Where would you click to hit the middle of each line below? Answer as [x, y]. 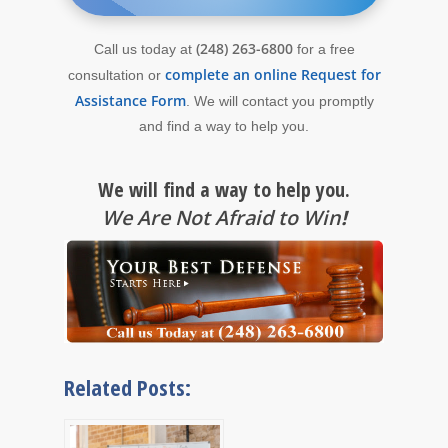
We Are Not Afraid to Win [221, 217]
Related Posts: [127, 386]
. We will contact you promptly [279, 100]
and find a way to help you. [224, 125]
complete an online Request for [272, 74]
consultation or [116, 74]
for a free [323, 48]
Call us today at [144, 48]
